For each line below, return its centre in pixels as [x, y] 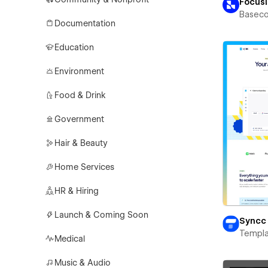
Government [80, 119]
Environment [80, 71]
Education [74, 47]
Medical [70, 239]
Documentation [85, 23]
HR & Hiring [77, 191]
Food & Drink [80, 95]
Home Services [85, 167]
